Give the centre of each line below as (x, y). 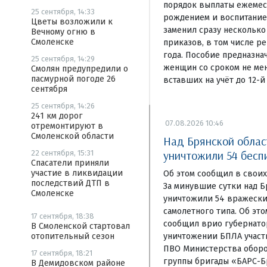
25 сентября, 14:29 (63, 59)
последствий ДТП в (70, 183)
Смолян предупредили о (80, 69)
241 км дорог (57, 116)
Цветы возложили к (72, 22)
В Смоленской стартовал (80, 226)
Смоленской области (72, 136)
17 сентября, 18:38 (63, 216)
